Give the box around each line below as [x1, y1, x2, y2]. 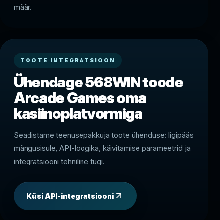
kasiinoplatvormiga [14, 105, 142, 123]
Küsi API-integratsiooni [27, 192, 114, 200]
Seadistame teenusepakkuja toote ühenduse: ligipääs [14, 130, 193, 140]
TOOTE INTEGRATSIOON [20, 57, 115, 64]
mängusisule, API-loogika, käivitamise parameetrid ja [14, 143, 191, 153]
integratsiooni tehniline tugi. [14, 157, 105, 166]
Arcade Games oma [14, 89, 146, 107]
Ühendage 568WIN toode [14, 73, 183, 91]
